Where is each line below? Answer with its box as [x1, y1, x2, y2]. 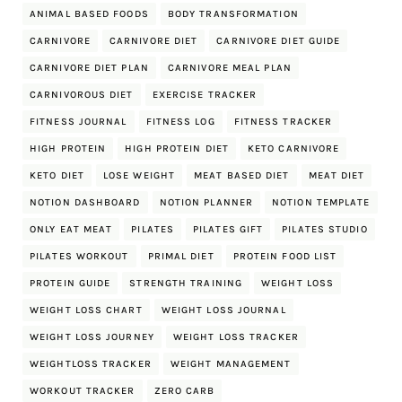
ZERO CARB [153, 385, 215, 397]
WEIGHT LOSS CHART [30, 304, 143, 316]
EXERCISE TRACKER [152, 89, 258, 100]
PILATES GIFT [193, 223, 264, 235]
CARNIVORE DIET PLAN [30, 62, 149, 74]
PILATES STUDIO [282, 223, 368, 235]
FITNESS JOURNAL [30, 116, 127, 127]
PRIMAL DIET [147, 250, 214, 262]
